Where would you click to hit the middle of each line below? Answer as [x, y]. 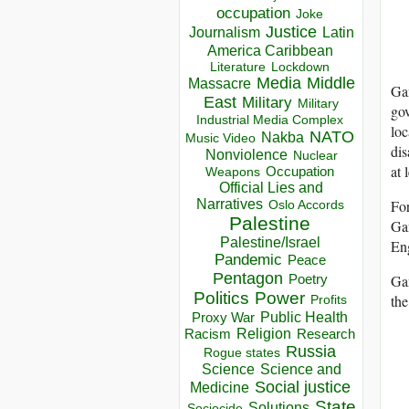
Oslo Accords [306, 205]
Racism [208, 334]
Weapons [233, 173]
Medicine [219, 388]
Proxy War [223, 318]
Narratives [229, 204]
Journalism [224, 32]
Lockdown [300, 67]
